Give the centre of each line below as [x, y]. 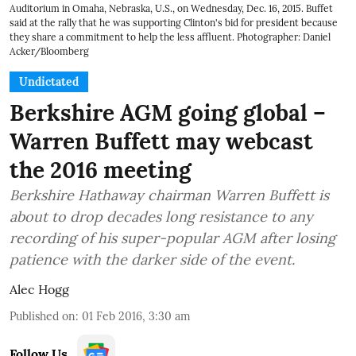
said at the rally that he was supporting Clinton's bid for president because [174, 22]
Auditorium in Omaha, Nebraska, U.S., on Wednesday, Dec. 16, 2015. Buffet [171, 8]
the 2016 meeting [101, 170]
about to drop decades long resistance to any [161, 216]
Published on [43, 316]
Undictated [49, 81]
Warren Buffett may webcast [161, 141]
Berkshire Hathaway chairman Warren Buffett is [169, 195]
